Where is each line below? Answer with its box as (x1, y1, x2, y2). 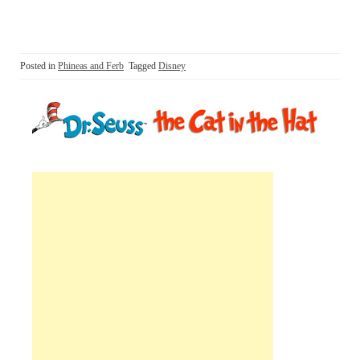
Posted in (20, 60, 58, 72)
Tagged (129, 60, 158, 72)
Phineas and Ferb (58, 60, 124, 72)
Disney (158, 60, 186, 72)
